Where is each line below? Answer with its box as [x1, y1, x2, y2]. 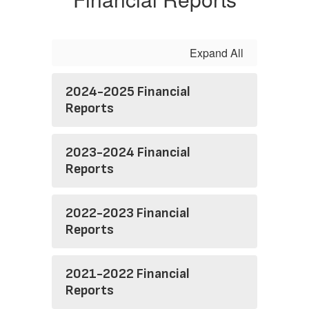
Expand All [190, 45, 243, 61]
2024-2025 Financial [66, 83, 190, 101]
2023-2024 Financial [66, 144, 190, 161]
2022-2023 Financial [66, 205, 190, 222]
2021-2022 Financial [66, 266, 190, 283]
